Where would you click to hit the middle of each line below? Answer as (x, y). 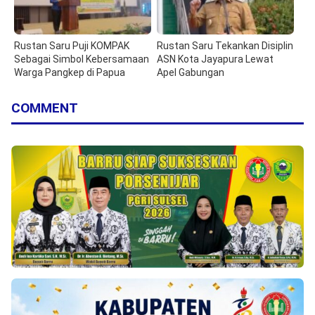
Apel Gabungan (191, 72)
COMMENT (45, 108)
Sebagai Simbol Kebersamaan (82, 59)
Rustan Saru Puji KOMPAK (72, 45)
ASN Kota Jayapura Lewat (216, 59)
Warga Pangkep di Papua (70, 72)
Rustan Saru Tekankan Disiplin (225, 45)
